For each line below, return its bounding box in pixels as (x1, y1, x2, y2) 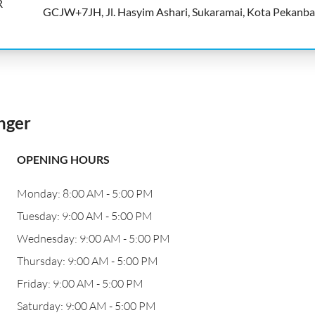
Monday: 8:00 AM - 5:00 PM (17, 186, 153, 200)
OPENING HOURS (17, 153, 110, 166)
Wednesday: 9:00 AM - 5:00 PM (17, 231, 170, 245)
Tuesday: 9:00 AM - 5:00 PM (17, 209, 153, 223)
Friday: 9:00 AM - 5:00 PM (17, 276, 143, 290)
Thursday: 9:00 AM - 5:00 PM (17, 254, 158, 268)
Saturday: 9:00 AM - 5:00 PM (17, 299, 156, 313)
